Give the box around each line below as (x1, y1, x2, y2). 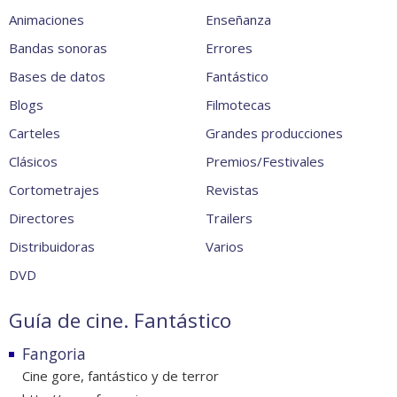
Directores (9, 209, 74, 228)
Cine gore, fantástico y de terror (22, 367, 219, 385)
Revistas (205, 181, 259, 199)
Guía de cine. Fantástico (9, 307, 231, 335)
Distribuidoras (9, 237, 95, 256)
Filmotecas (205, 96, 271, 114)
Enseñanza (205, 11, 271, 29)
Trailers (205, 209, 253, 228)
